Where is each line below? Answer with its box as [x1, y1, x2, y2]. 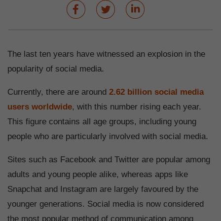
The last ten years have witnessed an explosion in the [7, 49, 205, 59]
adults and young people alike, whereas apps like [7, 170, 188, 180]
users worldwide [7, 102, 72, 112]
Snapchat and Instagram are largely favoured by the [7, 184, 198, 194]
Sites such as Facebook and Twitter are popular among [7, 155, 210, 165]
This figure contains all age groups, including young [7, 117, 196, 127]
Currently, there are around [7, 87, 109, 97]
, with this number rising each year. [72, 102, 201, 112]
